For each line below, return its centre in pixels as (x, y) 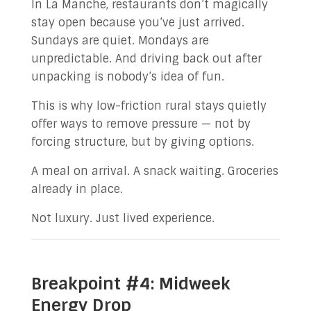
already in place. (77, 189)
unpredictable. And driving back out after (146, 59)
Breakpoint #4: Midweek (131, 284)
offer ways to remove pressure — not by (141, 124)
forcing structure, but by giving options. (142, 142)
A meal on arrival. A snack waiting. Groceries (154, 171)
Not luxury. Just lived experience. (123, 218)
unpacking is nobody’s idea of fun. (127, 77)
